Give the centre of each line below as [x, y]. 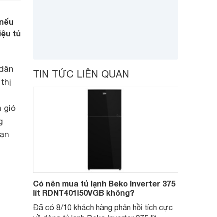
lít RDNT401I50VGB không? [84, 193]
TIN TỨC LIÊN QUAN [81, 74]
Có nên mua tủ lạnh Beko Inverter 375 [104, 183]
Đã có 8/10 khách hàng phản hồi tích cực [103, 207]
